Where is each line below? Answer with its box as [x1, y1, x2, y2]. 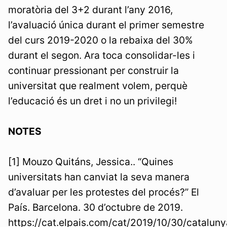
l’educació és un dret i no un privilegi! [8, 94, 177, 107]
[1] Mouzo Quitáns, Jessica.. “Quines [8, 155, 173, 168]
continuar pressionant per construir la [8, 64, 179, 77]
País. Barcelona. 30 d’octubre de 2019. [8, 201, 183, 213]
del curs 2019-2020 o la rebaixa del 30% [8, 33, 193, 46]
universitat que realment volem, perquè [8, 79, 187, 92]
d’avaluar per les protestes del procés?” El [8, 185, 199, 198]
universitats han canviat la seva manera [8, 170, 190, 183]
